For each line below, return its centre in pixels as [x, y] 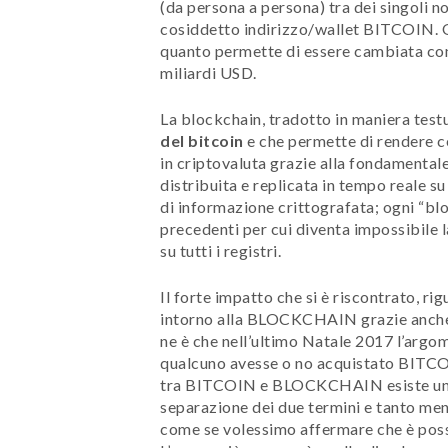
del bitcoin [202, 140]
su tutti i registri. [220, 250]
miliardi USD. [208, 72]
